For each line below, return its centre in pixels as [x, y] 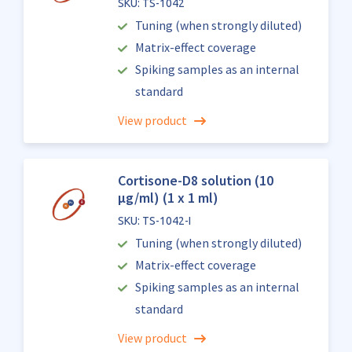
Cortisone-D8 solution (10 [195, 180]
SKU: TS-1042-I [154, 221]
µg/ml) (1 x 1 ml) [168, 198]
